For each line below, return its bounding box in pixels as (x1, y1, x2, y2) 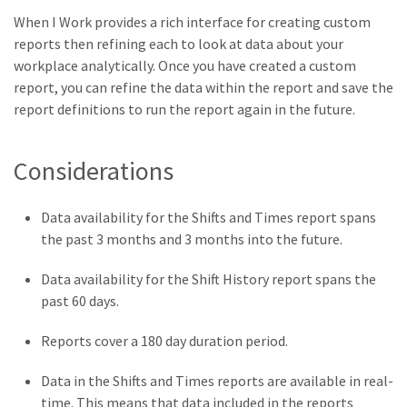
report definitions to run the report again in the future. (14, 100, 355, 118)
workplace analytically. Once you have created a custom (14, 56, 356, 74)
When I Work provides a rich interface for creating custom (14, 13, 371, 31)
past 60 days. (41, 292, 119, 311)
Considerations (14, 154, 174, 188)
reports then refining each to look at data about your (14, 35, 343, 53)
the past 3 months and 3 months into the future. (41, 230, 342, 249)
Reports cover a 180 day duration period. (41, 332, 288, 351)
